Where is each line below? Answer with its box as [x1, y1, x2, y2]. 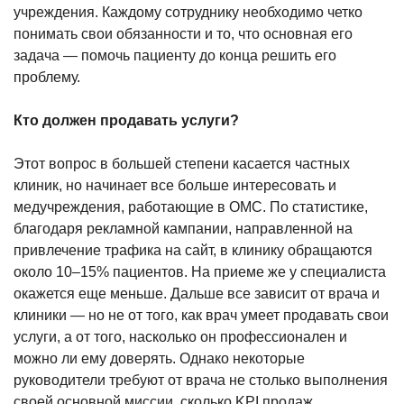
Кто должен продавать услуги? [14, 112, 239, 128]
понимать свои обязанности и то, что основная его [14, 25, 353, 41]
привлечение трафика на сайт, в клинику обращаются [14, 242, 372, 258]
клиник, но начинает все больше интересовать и [14, 177, 336, 193]
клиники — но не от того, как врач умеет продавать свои [14, 307, 389, 323]
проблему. [14, 69, 80, 85]
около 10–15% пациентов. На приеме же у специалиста [14, 263, 386, 280]
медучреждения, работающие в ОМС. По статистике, [14, 198, 368, 215]
